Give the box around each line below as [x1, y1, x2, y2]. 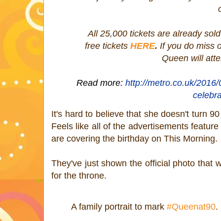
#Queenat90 [167, 201, 216, 212]
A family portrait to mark [71, 201, 167, 212]
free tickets [84, 40, 130, 51]
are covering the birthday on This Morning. [51, 133, 218, 144]
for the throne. [51, 170, 109, 181]
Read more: [76, 77, 125, 88]
